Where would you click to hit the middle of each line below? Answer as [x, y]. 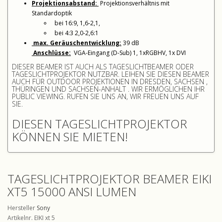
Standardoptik [52, 13]
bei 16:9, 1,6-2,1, [76, 23]
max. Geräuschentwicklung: [77, 43]
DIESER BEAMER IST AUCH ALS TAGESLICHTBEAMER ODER [103, 66]
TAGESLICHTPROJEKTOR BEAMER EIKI [110, 178]
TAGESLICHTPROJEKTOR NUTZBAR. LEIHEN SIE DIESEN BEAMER [111, 74]
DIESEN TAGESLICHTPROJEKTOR [100, 123]
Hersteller [22, 208]
